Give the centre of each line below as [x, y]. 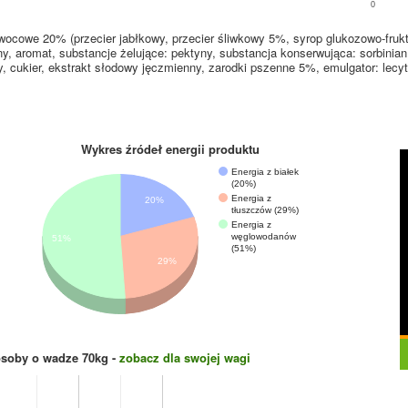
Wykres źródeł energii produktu [170, 149]
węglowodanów [264, 236]
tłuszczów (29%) [265, 209]
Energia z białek [265, 171]
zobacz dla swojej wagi [185, 357]
